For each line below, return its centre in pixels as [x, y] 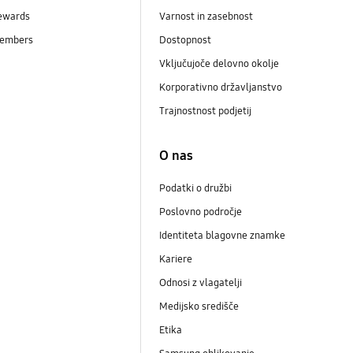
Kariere [175, 259]
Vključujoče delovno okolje [219, 64]
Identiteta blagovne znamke [222, 235]
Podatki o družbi [195, 188]
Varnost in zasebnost [206, 17]
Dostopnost [185, 41]
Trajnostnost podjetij [206, 111]
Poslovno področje [200, 212]
